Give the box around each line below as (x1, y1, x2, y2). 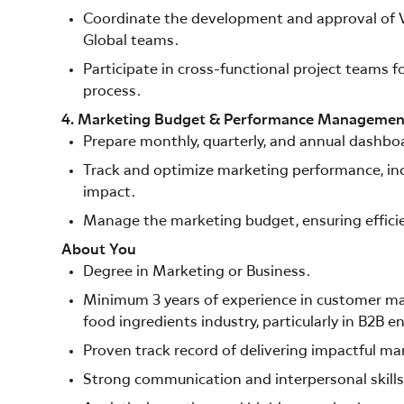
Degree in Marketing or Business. (83, 264, 310, 280)
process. (83, 84, 141, 99)
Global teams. (83, 33, 179, 49)
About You (61, 243, 136, 258)
